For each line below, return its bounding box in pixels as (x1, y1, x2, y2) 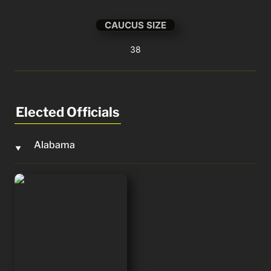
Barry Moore (15, 174, 71, 186)
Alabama (34, 139, 75, 151)
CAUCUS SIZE (105, 19, 167, 31)
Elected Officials (16, 104, 120, 120)
